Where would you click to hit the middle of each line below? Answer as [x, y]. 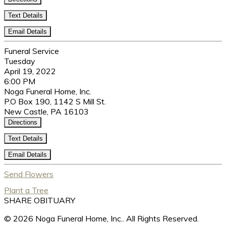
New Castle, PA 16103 [46, 112]
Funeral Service [32, 51]
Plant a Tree [26, 190]
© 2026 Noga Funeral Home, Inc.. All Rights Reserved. [101, 219]
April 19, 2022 [30, 71]
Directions [23, 123]
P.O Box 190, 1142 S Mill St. [55, 102]
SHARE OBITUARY [40, 201]
